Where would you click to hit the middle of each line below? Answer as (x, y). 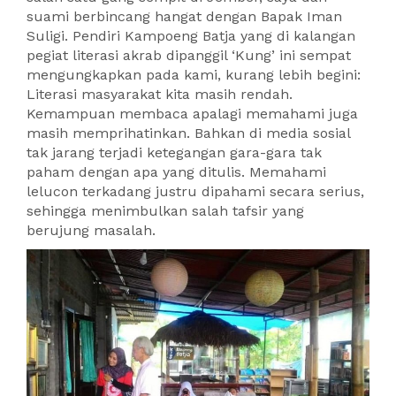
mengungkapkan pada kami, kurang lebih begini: (194, 74)
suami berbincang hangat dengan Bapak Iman (184, 16)
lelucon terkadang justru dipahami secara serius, (195, 191)
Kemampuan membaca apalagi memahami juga (192, 113)
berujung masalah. (91, 230)
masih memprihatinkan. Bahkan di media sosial (188, 133)
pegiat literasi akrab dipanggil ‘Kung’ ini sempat (189, 55)
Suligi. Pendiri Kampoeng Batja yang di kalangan (191, 35)
